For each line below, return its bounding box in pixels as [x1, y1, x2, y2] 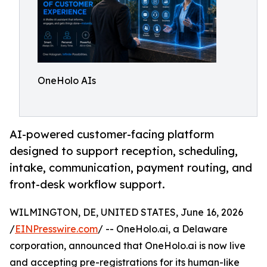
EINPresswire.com [15, 223, 98, 235]
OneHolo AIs [38, 74, 96, 86]
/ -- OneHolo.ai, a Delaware [98, 223, 228, 235]
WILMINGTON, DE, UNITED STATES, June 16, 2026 [10, 206, 243, 219]
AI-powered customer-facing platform [10, 128, 214, 141]
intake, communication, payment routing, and [10, 161, 252, 175]
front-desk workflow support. [10, 178, 165, 191]
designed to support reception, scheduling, [10, 144, 238, 158]
